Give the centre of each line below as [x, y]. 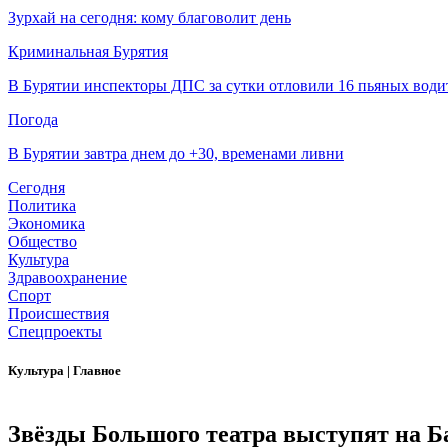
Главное [97, 371]
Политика [42, 206]
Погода [33, 120]
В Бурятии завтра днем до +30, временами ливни [176, 154]
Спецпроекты [55, 332]
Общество [42, 242]
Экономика [46, 224]
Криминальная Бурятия [88, 52]
